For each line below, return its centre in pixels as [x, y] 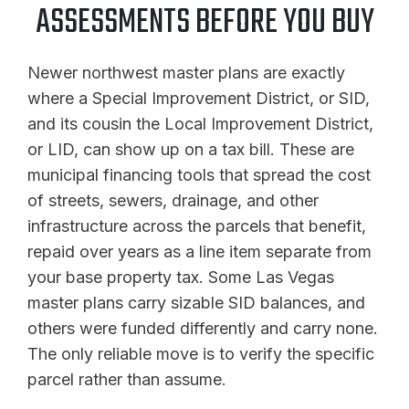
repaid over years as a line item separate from [199, 252]
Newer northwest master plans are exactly [186, 73]
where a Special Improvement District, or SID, [199, 99]
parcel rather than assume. [127, 380]
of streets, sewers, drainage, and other [173, 201]
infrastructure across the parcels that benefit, [197, 226]
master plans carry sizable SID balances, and [196, 303]
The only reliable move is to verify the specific [201, 354]
